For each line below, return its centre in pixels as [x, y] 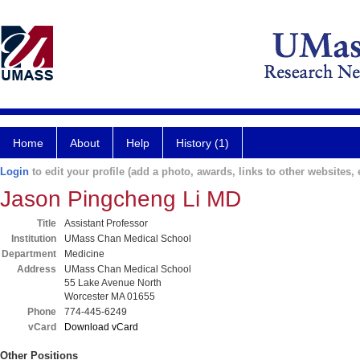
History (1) [202, 143]
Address [37, 269]
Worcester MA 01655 [110, 297]
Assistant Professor [106, 223]
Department [29, 254]
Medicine [84, 254]
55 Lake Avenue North [113, 283]
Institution [34, 239]
